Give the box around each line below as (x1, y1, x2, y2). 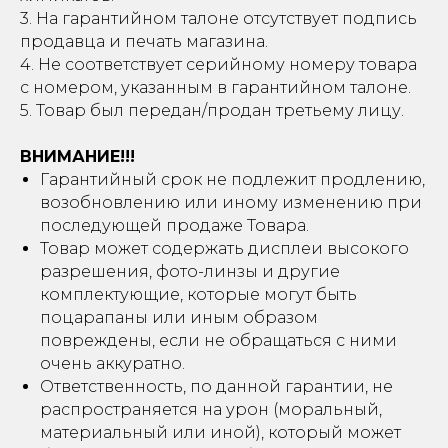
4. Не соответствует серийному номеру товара (20, 55, 417, 74)
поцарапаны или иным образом (40, 308, 318, 327)
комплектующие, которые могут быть (40, 285, 357, 304)
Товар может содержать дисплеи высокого (40, 239, 409, 258)
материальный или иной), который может (40, 423, 401, 442)
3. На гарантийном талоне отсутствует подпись (20, 9, 417, 28)
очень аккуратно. (40, 354, 185, 373)
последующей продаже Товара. (40, 216, 309, 235)
